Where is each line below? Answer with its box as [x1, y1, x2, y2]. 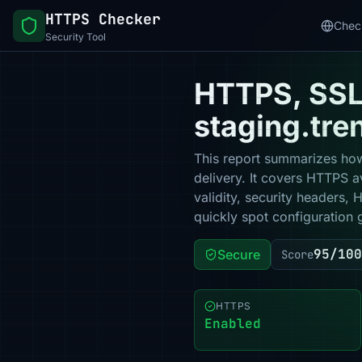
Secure [217, 246, 260, 263]
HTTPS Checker [45, 9, 161, 28]
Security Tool [45, 30, 106, 43]
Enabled [204, 315, 261, 332]
